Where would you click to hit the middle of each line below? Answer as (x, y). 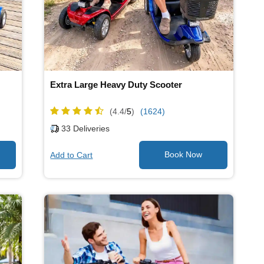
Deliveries (90, 129)
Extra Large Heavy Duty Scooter (116, 84)
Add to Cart (72, 155)
